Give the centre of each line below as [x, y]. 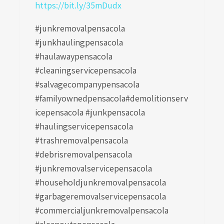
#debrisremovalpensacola [83, 154]
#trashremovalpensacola [81, 140]
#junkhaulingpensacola [79, 42]
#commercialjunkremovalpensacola [102, 210]
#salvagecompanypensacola [89, 84]
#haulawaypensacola [76, 56]
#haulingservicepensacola [84, 126]
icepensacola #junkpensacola [91, 112]
